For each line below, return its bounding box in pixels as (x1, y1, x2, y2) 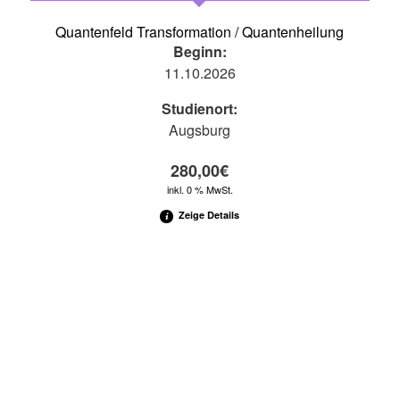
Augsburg (169, 119, 231, 140)
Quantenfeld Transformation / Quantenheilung (55, 21, 345, 42)
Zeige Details (176, 207, 240, 221)
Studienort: (162, 97, 238, 119)
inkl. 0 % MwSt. (166, 181, 233, 196)
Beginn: (172, 40, 227, 62)
